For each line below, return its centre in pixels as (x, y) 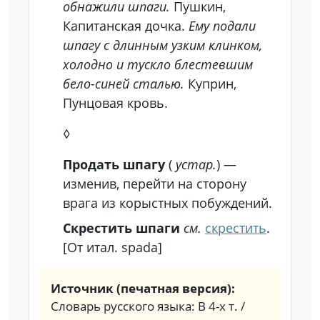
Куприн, (210, 84)
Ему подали (222, 26)
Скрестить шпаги (121, 228)
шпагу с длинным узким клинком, (162, 45)
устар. (196, 164)
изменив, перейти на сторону (155, 184)
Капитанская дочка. (126, 26)
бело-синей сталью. (124, 84)
